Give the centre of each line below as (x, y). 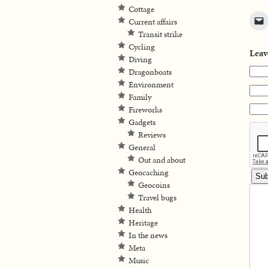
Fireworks (145, 110)
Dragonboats (150, 72)
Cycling (142, 47)
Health (140, 210)
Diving (140, 60)
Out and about (162, 160)
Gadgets (142, 122)
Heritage (143, 223)
